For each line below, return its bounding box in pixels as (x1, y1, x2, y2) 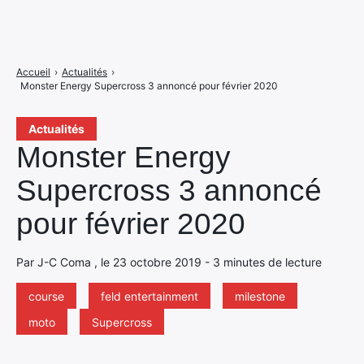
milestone (235, 289, 285, 303)
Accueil (16, 66, 50, 78)
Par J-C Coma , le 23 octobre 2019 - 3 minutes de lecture (16, 255, 322, 269)
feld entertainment (101, 289, 198, 303)
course (28, 289, 64, 303)
